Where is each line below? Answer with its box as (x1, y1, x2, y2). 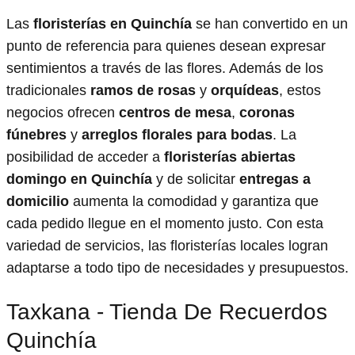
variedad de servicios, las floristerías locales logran (6, 238, 328, 254)
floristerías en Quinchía (33, 16, 192, 32)
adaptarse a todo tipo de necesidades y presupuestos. (6, 260, 349, 277)
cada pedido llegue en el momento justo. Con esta (6, 216, 323, 232)
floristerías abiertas (164, 149, 296, 166)
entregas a (239, 171, 311, 188)
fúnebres (6, 127, 67, 143)
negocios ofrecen (6, 105, 119, 121)
